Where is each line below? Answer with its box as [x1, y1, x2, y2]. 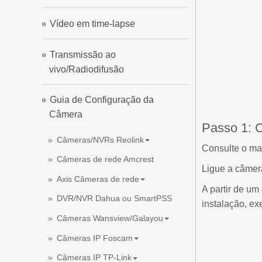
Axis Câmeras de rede [57, 174, 139, 184]
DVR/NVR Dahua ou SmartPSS [57, 194, 172, 204]
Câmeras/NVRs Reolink [57, 135, 144, 144]
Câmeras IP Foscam [57, 233, 133, 243]
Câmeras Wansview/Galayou [57, 213, 163, 223]
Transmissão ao [50, 49, 116, 60]
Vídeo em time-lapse [50, 19, 135, 29]
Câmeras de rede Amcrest [57, 154, 154, 164]
